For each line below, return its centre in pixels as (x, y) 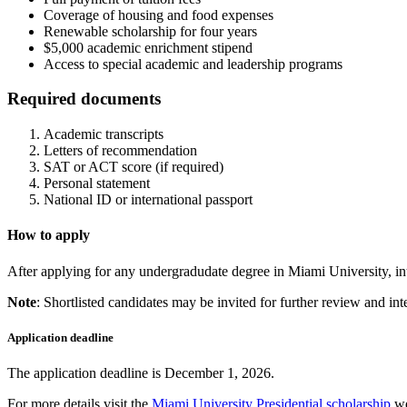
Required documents (84, 99)
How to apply (49, 235)
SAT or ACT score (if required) (134, 167)
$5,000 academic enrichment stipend (148, 47)
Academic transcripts (104, 134)
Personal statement (97, 184)
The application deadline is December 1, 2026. (141, 372)
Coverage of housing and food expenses (159, 15)
